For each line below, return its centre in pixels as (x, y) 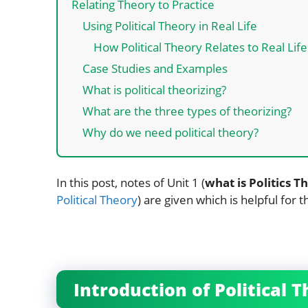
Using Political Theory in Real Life (170, 25)
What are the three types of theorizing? (187, 111)
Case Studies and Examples (155, 68)
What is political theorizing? (154, 89)
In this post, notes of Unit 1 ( (131, 182)
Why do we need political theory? (170, 132)
